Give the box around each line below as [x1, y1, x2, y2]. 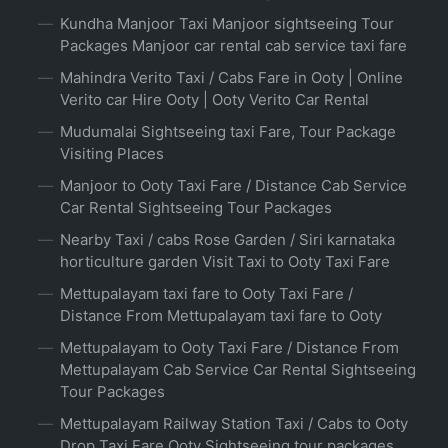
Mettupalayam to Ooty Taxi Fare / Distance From [60, 338, 399, 358]
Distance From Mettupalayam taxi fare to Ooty [60, 306, 382, 326]
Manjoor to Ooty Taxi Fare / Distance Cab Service [60, 176, 407, 196]
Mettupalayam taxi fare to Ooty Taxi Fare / [60, 284, 353, 304]
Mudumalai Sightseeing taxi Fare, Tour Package [60, 122, 396, 142]
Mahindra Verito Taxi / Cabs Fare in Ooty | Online [60, 68, 403, 88]
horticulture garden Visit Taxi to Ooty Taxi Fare [60, 252, 390, 272]
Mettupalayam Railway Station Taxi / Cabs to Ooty [60, 414, 408, 434]
